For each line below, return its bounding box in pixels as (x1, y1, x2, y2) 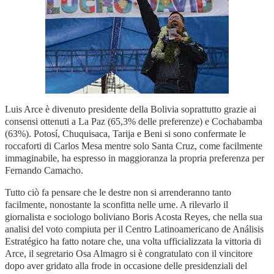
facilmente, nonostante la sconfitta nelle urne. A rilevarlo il (5, 199, 228, 210)
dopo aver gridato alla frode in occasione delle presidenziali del (5, 260, 247, 271)
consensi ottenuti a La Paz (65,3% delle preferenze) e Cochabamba (5, 116, 262, 127)
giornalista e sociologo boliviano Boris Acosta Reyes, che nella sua (5, 211, 262, 222)
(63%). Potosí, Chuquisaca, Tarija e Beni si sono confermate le (5, 128, 246, 139)
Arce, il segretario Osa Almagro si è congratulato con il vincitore (5, 248, 253, 259)
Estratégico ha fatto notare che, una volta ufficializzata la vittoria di (5, 235, 261, 246)
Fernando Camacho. (5, 165, 83, 176)
